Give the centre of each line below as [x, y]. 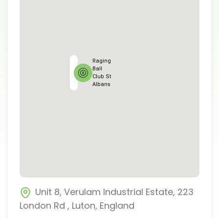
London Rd [42, 205]
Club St [101, 76]
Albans [101, 84]
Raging [101, 61]
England [117, 205]
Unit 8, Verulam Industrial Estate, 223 [114, 192]
